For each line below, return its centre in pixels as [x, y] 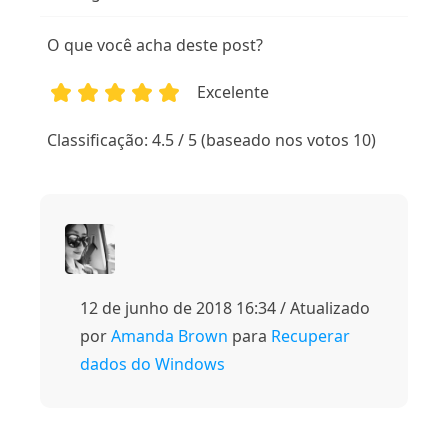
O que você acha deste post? [155, 45]
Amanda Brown [169, 336]
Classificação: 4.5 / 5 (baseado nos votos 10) [212, 140]
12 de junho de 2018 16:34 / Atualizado [225, 308]
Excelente [233, 92]
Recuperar [310, 336]
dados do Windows [152, 364]
